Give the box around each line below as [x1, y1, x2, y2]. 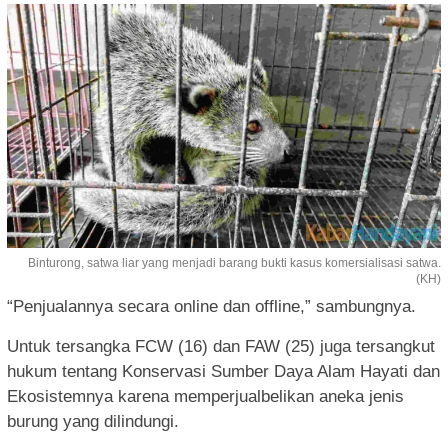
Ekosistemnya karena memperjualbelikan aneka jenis [7, 387, 404, 407]
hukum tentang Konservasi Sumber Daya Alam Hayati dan [7, 362, 440, 382]
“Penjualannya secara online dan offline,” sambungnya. [7, 297, 416, 317]
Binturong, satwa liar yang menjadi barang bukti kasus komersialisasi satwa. [28, 256, 441, 271]
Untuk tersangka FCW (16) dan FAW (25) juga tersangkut [7, 337, 435, 357]
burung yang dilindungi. [7, 412, 179, 432]
